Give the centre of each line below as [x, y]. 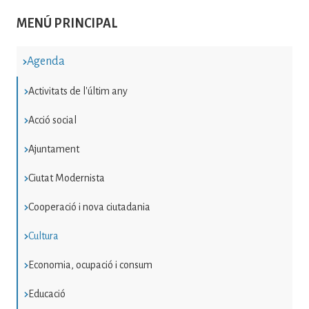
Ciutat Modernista [66, 178]
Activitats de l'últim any [78, 91]
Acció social [52, 120]
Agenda [46, 62]
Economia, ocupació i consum [90, 265]
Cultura [43, 236]
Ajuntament [53, 149]
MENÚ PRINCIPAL [67, 24]
